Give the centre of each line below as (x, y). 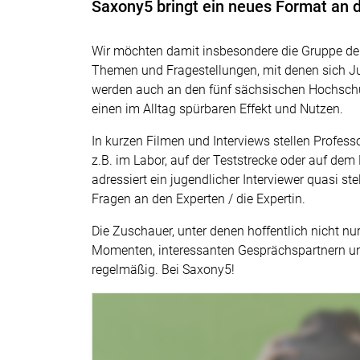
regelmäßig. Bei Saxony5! (163, 270)
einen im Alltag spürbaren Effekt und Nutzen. (217, 109)
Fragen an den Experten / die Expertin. (198, 199)
